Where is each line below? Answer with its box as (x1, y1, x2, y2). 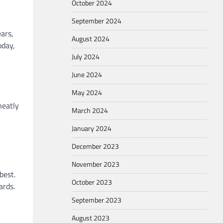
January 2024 (72, 123, 111, 134)
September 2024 (72, 15, 121, 26)
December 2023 (72, 141, 119, 152)
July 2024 (72, 51, 100, 62)
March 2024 (72, 105, 108, 116)
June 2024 (72, 69, 102, 80)
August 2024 (72, 33, 110, 44)
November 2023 (72, 159, 119, 170)
